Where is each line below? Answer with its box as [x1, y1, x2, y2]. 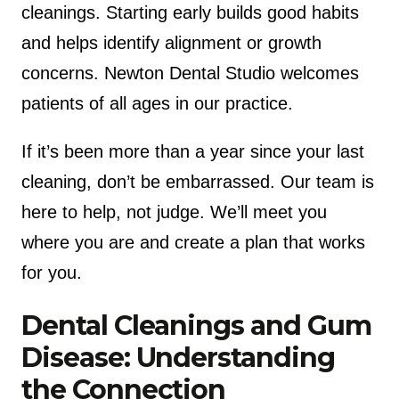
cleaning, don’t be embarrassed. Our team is [21, 171, 374, 191]
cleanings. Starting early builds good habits [21, 2, 359, 22]
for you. [21, 262, 82, 282]
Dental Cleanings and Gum [21, 308, 371, 342]
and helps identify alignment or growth [21, 32, 322, 53]
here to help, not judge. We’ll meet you [21, 201, 327, 222]
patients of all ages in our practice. [21, 93, 293, 113]
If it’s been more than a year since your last [21, 141, 364, 161]
